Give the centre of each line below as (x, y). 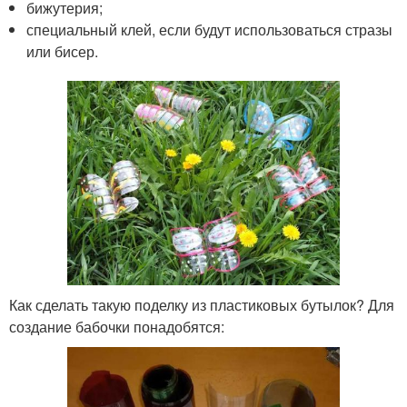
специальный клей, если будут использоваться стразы (210, 30)
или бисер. (63, 52)
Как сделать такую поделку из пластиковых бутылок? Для (202, 305)
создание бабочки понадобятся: (117, 327)
